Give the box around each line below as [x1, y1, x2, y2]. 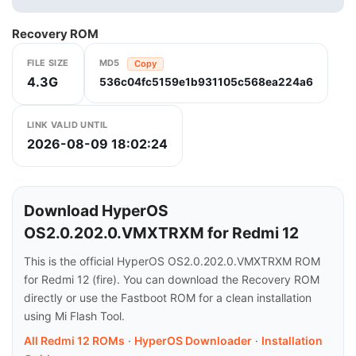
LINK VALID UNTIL [27, 119, 108, 130]
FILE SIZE [27, 57, 69, 68]
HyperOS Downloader [134, 334, 252, 347]
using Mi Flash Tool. [24, 309, 125, 323]
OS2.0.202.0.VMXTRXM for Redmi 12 [24, 223, 299, 242]
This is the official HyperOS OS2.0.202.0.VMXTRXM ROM [24, 254, 320, 268]
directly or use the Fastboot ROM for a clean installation [24, 291, 311, 304]
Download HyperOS [24, 201, 168, 220]
